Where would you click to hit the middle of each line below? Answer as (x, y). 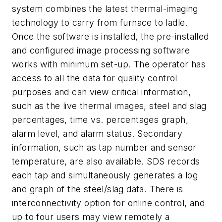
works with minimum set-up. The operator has (109, 64)
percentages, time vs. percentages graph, (100, 119)
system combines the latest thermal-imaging (105, 8)
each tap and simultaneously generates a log (105, 175)
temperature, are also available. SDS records (106, 161)
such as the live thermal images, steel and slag (109, 106)
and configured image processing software (101, 50)
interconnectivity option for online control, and (109, 203)
